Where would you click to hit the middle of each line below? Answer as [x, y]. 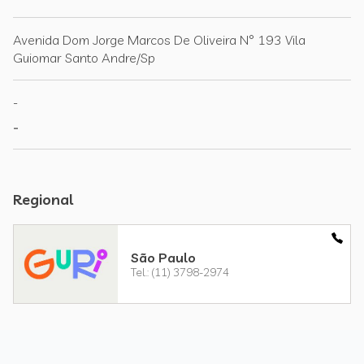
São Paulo [163, 257]
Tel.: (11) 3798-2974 [180, 272]
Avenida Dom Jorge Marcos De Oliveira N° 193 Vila [159, 40]
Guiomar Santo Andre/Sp [84, 58]
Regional [43, 199]
